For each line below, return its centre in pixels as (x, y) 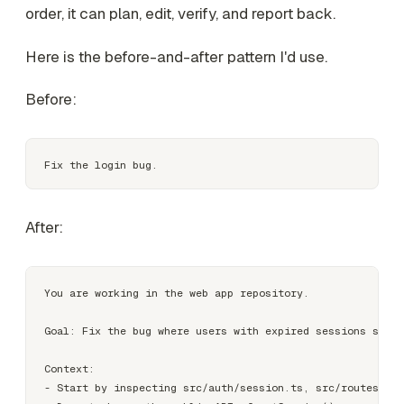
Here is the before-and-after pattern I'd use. (176, 56)
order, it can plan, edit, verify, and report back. (180, 14)
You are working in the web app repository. (177, 293)
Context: (69, 369)
